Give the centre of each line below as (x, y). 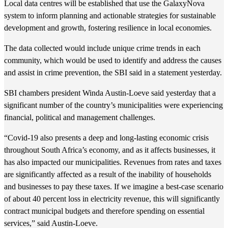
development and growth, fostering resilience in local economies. (108, 28)
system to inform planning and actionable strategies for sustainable (110, 16)
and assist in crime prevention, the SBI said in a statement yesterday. (113, 73)
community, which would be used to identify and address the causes (113, 60)
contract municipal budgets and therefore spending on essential (104, 211)
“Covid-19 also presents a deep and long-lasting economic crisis (106, 138)
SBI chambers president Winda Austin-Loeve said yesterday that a (110, 93)
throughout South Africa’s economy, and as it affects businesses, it (110, 150)
